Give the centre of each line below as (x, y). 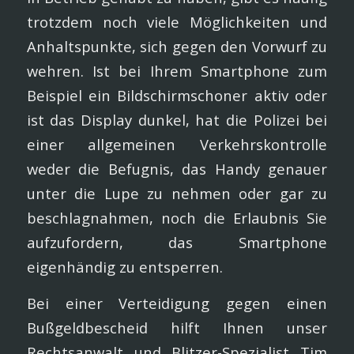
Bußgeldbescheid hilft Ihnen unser (177, 328)
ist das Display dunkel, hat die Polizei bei (177, 119)
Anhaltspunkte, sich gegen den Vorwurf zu (177, 46)
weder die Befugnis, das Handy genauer (177, 168)
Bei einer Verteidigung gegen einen (177, 303)
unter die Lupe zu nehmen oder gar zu (177, 193)
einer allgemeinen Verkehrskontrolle (177, 144)
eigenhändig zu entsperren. (124, 266)
